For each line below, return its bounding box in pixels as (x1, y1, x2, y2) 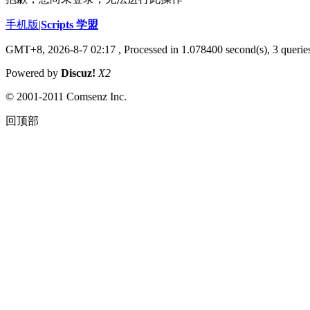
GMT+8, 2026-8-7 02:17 (6, 43, 116, 55)
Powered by (6, 66, 61, 79)
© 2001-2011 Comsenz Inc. (6, 90, 127, 102)
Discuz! (61, 66, 95, 79)
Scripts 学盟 (41, 18, 98, 30)
